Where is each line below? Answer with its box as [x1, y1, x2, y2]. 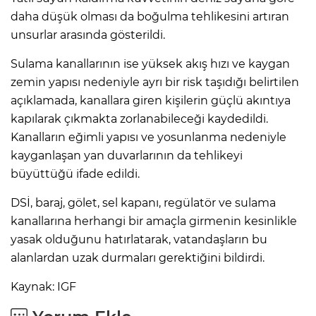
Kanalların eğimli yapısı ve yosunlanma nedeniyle [11, 130, 286, 144]
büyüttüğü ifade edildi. [11, 166, 140, 181]
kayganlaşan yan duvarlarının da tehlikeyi [11, 148, 243, 162]
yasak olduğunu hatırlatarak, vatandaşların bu [11, 232, 267, 246]
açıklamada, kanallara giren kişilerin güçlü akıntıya [11, 93, 291, 107]
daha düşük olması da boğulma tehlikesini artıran [11, 9, 289, 23]
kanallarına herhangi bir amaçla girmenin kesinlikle [11, 214, 297, 228]
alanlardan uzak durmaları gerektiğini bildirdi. [11, 250, 265, 265]
